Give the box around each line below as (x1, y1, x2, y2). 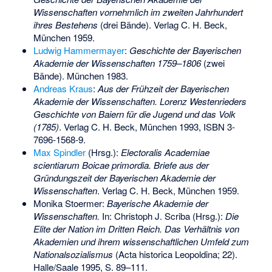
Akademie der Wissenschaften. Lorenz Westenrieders (33, 95, 246, 108)
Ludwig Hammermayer (33, 44, 124, 57)
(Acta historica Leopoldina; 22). (112, 248, 237, 261)
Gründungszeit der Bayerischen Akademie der (33, 171, 216, 185)
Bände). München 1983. (33, 69, 128, 83)
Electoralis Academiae (120, 146, 209, 159)
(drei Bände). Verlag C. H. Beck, (97, 18, 227, 32)
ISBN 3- (203, 120, 235, 134)
